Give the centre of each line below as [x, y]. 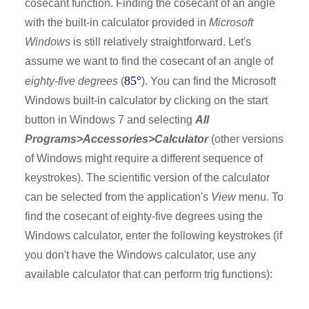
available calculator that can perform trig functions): [149, 274]
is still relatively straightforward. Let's [161, 41]
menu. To [260, 197]
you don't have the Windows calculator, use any [140, 255]
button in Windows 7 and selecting [110, 119]
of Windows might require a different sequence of [144, 158]
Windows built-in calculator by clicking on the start [146, 100]
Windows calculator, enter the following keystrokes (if [153, 235]
